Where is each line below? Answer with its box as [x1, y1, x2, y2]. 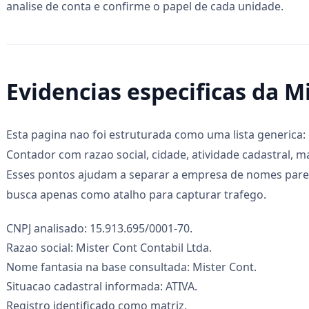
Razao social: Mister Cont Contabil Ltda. [6, 239, 212, 255]
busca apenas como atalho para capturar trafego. [6, 186, 266, 202]
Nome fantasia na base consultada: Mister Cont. [6, 259, 257, 275]
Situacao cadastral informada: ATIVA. [6, 278, 197, 294]
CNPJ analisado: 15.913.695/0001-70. [6, 220, 192, 236]
